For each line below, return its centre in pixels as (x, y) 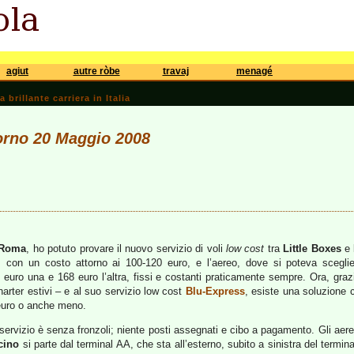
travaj (175, 71)
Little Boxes (312, 249)
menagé (254, 71)
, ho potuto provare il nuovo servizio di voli (126, 249)
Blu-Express (215, 291)
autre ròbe (96, 71)
